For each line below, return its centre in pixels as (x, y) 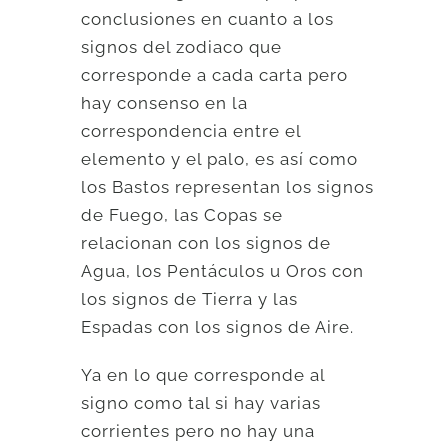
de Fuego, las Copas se (182, 214)
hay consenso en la (165, 102)
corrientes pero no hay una (198, 430)
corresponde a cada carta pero (215, 74)
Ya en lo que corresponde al (203, 374)
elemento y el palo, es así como (220, 158)
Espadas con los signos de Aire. (218, 326)
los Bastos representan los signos (228, 186)
